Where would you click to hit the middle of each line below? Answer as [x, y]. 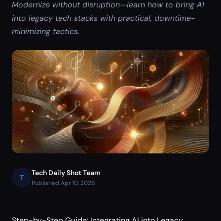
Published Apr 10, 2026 [63, 183]
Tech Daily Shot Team [66, 173]
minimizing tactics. [46, 31]
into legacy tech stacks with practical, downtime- [103, 18]
